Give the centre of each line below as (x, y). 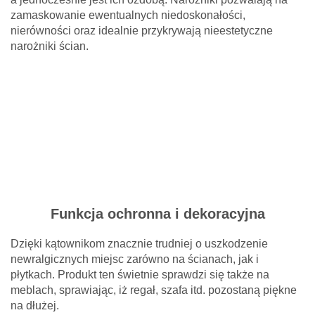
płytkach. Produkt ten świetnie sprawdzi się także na (140, 274)
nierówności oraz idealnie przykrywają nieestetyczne (142, 30)
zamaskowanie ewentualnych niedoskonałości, (128, 15)
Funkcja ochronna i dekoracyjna (157, 213)
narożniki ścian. (50, 46)
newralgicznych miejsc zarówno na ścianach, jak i (135, 259)
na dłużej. (35, 305)
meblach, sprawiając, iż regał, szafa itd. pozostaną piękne (154, 290)
